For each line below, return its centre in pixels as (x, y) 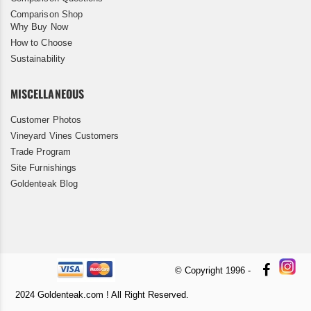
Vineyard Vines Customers (65, 136)
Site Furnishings (44, 168)
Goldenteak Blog (44, 184)
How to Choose (41, 43)
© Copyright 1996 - (213, 271)
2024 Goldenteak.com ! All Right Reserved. (102, 295)
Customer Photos (46, 120)
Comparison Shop (47, 15)
